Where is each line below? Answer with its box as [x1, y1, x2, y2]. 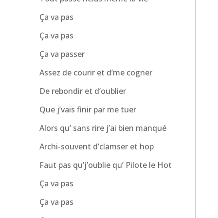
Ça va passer [39, 48, 85, 59]
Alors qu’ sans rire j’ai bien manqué [39, 122, 166, 133]
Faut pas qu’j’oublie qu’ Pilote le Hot [39, 159, 172, 170]
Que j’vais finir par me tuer [39, 104, 136, 115]
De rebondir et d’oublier [39, 85, 126, 96]
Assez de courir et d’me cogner [39, 67, 152, 78]
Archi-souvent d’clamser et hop [39, 141, 154, 152]
